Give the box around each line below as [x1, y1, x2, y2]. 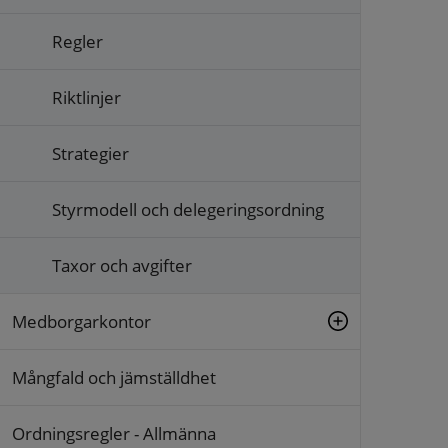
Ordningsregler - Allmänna [12, 421, 216, 445]
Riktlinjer [52, 85, 121, 109]
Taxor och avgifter [52, 253, 192, 277]
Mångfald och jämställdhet [12, 365, 216, 389]
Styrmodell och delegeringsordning [52, 197, 324, 221]
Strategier [52, 141, 129, 165]
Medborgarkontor [12, 309, 151, 333]
